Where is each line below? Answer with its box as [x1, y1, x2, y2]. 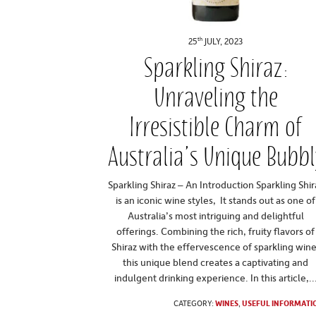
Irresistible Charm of [129, 112, 303, 142]
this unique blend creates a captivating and [123, 255, 309, 269]
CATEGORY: [173, 298, 215, 309]
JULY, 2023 [202, 35, 243, 47]
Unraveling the [153, 83, 278, 113]
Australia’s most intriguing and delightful [127, 209, 304, 223]
